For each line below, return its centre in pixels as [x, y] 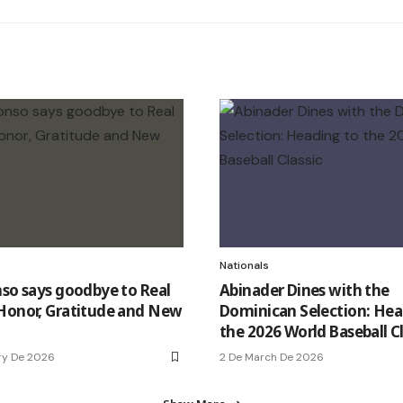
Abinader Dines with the [304, 290]
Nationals [244, 265]
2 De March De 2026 [272, 357]
